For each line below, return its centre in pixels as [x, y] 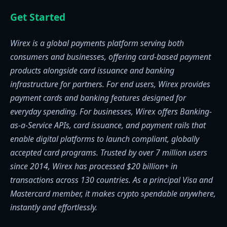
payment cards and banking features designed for [98, 98]
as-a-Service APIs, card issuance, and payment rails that [108, 125]
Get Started [38, 17]
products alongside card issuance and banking [92, 71]
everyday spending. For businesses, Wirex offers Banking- [111, 112]
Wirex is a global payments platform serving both [97, 43]
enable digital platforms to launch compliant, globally [105, 139]
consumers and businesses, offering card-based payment [110, 57]
